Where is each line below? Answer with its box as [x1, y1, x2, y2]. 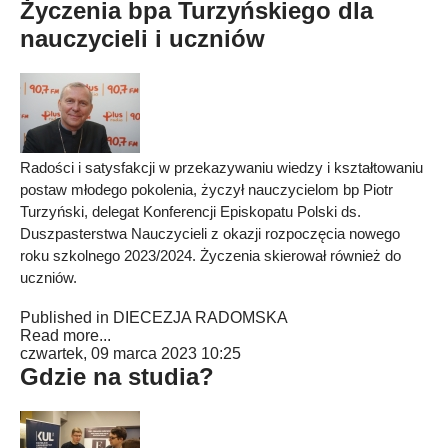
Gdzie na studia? [20, 363, 214, 390]
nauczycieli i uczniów [20, 25, 265, 52]
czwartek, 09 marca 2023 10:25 [20, 345, 241, 362]
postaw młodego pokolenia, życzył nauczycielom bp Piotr [20, 181, 393, 198]
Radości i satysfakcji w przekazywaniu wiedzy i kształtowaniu [20, 159, 423, 176]
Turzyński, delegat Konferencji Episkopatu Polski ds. [20, 203, 361, 220]
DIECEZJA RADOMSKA [113, 309, 288, 326]
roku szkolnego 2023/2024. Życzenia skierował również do [20, 247, 401, 264]
